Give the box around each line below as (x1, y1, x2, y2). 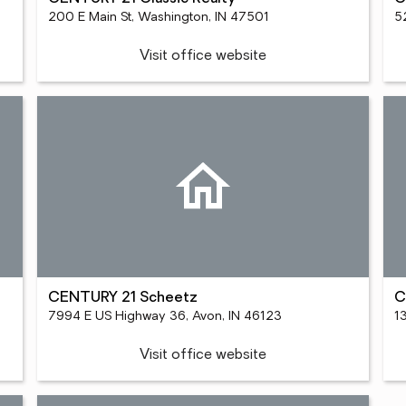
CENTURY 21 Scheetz (48, 291, 198, 305)
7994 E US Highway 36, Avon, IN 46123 (48, 310, 283, 324)
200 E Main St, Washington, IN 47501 (48, 11, 270, 24)
